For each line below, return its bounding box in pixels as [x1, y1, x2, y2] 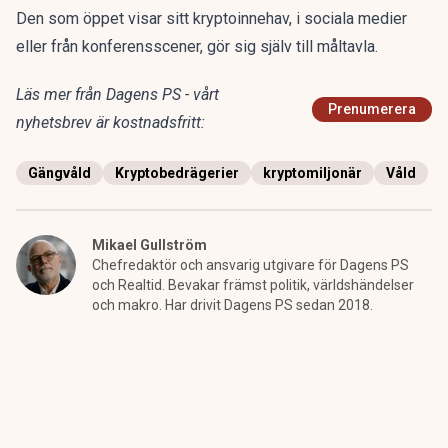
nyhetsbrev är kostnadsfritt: [16, 113, 205, 132]
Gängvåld [28, 165, 91, 181]
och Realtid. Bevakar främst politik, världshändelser [92, 277, 414, 293]
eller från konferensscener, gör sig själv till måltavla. [16, 37, 378, 56]
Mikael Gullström [92, 237, 207, 253]
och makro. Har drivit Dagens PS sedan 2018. [92, 297, 373, 313]
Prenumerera [328, 101, 416, 117]
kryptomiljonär [263, 165, 362, 181]
